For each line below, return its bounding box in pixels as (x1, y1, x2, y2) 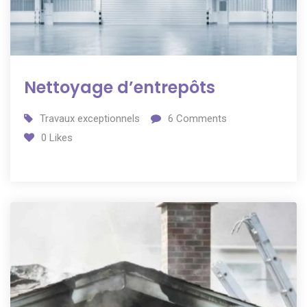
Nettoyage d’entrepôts (24, 76, 215, 99)
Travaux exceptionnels (40, 112, 140, 125)
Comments (173, 112, 227, 125)
